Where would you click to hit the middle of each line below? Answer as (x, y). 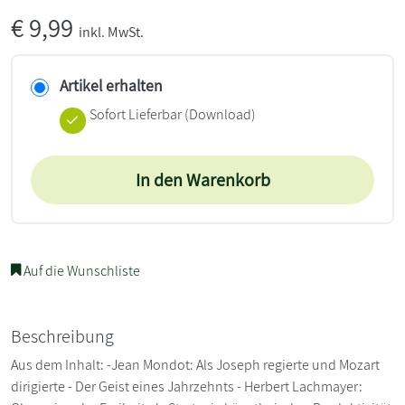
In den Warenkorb (202, 179)
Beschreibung (62, 336)
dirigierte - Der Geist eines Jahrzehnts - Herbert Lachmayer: (187, 386)
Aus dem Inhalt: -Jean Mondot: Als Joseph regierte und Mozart (195, 364)
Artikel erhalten (111, 85)
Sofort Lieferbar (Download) (172, 114)
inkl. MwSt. (111, 32)
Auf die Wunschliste (80, 270)
